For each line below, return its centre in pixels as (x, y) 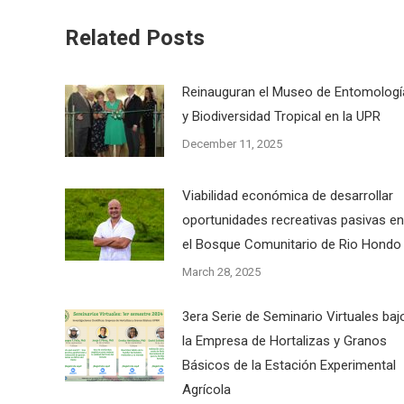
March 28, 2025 (221, 271)
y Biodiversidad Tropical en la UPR (281, 116)
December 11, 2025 (232, 143)
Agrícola (207, 389)
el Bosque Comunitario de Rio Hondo (292, 244)
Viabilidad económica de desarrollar (288, 195)
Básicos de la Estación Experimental (289, 365)
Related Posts (135, 37)
